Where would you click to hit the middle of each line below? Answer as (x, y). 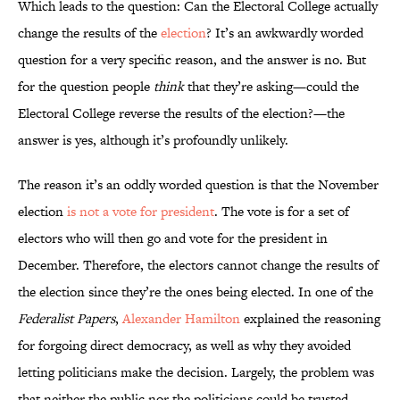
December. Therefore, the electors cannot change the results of (198, 265)
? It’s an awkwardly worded (285, 33)
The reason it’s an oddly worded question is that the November (198, 185)
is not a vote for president (141, 212)
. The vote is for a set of (282, 212)
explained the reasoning (310, 319)
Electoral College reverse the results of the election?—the (181, 113)
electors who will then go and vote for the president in (173, 238)
